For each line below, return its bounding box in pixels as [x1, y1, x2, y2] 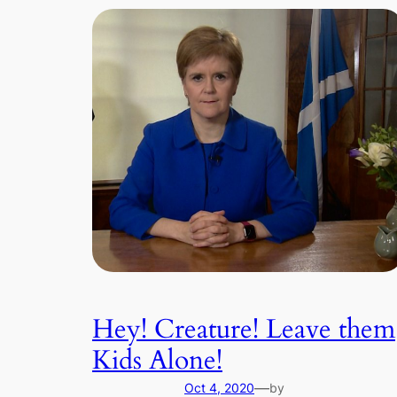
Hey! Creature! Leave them [92, 311, 395, 347]
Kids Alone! [92, 342, 222, 378]
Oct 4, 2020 [184, 379, 254, 395]
